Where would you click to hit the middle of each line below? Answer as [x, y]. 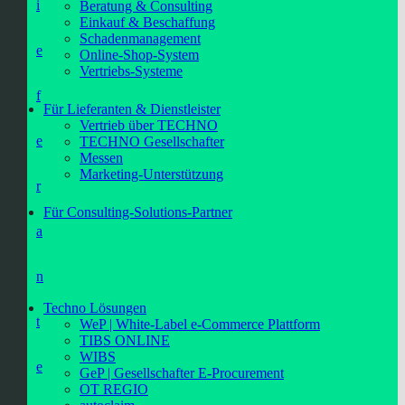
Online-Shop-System [139, 55]
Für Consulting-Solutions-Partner [138, 212]
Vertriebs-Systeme [131, 71]
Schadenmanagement [140, 38]
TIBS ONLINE [125, 340]
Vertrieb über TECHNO [149, 125]
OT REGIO [114, 389]
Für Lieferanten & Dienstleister [132, 109]
